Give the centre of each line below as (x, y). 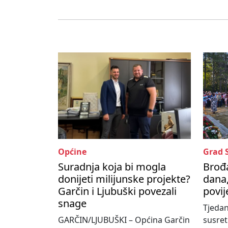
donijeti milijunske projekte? (124, 179)
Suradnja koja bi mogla (112, 167)
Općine (72, 152)
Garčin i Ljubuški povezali (117, 191)
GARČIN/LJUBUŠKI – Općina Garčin (124, 220)
